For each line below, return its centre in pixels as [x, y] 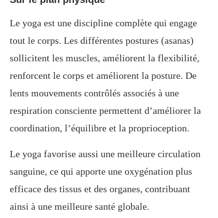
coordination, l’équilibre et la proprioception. [100, 128]
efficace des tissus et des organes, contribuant [100, 189]
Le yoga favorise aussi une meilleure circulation [105, 154]
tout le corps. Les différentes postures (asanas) [102, 41]
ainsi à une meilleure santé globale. [80, 207]
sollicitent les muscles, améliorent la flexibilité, [105, 58]
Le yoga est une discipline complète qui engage [103, 23]
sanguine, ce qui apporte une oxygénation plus [101, 172]
